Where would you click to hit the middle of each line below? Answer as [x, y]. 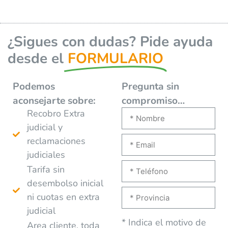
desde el [36, 58]
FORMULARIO [116, 58]
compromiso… [153, 101]
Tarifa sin [46, 170]
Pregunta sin [150, 86]
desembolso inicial [65, 183]
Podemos [34, 86]
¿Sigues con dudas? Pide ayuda [110, 41]
